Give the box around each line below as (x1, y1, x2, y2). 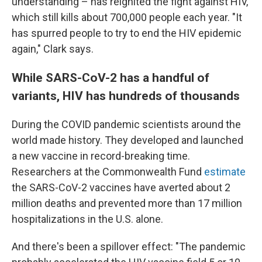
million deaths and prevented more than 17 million (12, 196, 242, 209)
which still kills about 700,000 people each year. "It (12, 11, 242, 23)
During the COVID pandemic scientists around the (12, 118, 241, 130)
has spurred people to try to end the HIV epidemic (12, 26, 242, 39)
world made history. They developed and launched (12, 133, 243, 146)
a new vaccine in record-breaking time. (12, 149, 190, 162)
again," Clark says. (12, 42, 94, 55)
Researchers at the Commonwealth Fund (12, 165, 204, 178)
